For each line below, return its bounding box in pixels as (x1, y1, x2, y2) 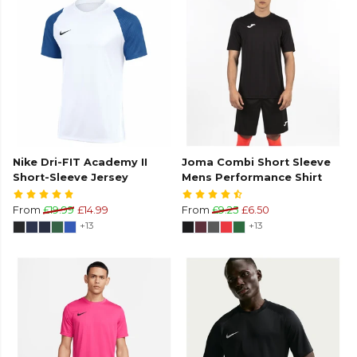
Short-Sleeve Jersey (13, 171, 128, 184)
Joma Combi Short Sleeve (182, 156, 331, 169)
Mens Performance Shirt (182, 171, 322, 184)
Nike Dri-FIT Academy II (13, 156, 147, 169)
